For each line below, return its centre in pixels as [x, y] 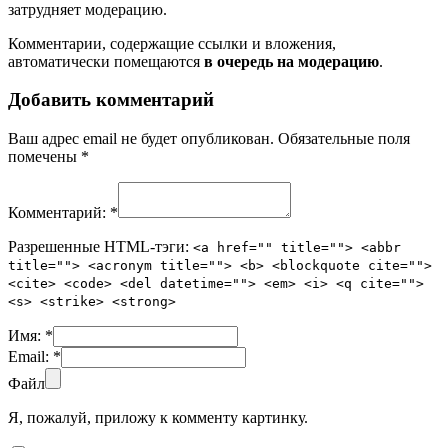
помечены [44, 157]
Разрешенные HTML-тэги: [100, 247]
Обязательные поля [344, 139]
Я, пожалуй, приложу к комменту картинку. [158, 418]
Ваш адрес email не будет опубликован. [141, 139]
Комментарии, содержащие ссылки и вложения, [172, 43]
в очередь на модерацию [291, 61]
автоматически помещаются [106, 61]
